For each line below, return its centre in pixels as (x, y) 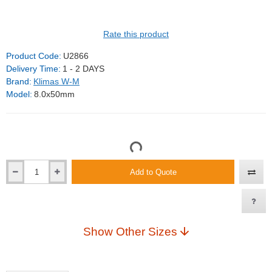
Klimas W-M (56, 82)
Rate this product (136, 34)
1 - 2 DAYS (83, 69)
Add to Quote (153, 172)
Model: (19, 94)
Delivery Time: (33, 69)
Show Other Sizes (147, 232)
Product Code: (34, 56)
